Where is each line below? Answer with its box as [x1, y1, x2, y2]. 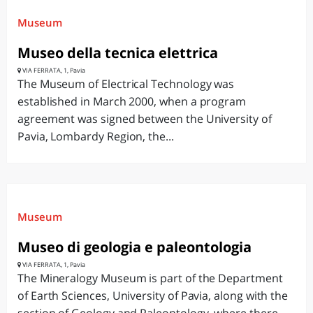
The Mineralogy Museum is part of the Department [17, 270, 283, 286]
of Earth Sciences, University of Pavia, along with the [17, 288, 289, 303]
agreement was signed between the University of [17, 111, 272, 126]
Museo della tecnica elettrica [17, 43, 218, 62]
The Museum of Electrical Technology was [17, 76, 235, 92]
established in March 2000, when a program [17, 94, 247, 109]
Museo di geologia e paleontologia [17, 238, 252, 256]
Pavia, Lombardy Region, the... [17, 129, 174, 144]
